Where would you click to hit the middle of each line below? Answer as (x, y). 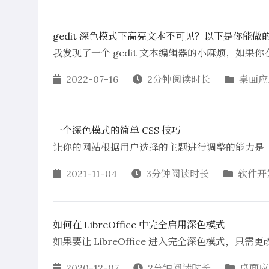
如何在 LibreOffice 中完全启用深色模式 (139, 225)
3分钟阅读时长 (177, 174)
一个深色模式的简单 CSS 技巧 (117, 130)
